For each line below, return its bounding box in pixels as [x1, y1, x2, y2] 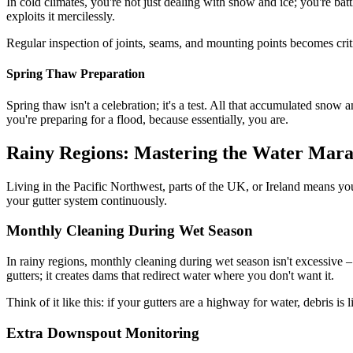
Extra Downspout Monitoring [6, 324, 199, 341]
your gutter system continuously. [6, 193, 167, 207]
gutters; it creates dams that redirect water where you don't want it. [6, 269, 334, 282]
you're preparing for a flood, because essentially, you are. [6, 112, 288, 126]
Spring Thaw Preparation [6, 67, 145, 81]
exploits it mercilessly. [6, 9, 115, 24]
